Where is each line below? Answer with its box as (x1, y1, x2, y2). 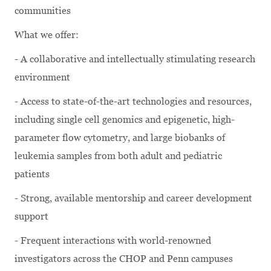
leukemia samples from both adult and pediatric (15, 149, 222, 162)
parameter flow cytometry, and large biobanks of (15, 131, 225, 143)
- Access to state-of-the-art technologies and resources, (15, 95, 252, 107)
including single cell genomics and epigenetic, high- (15, 113, 235, 125)
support (15, 210, 48, 222)
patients (15, 168, 50, 180)
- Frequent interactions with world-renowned (15, 234, 211, 246)
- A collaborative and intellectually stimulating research (15, 53, 255, 65)
